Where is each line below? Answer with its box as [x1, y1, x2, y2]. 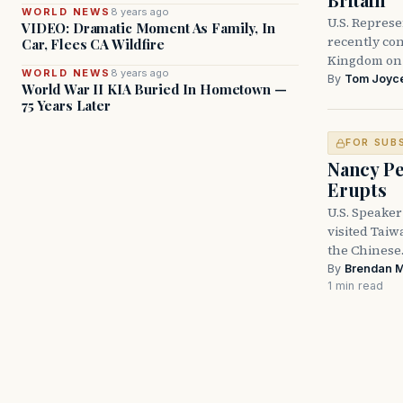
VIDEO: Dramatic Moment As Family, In [22, 19, 275, 37]
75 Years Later [22, 96, 111, 114]
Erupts [327, 177, 387, 202]
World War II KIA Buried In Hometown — [22, 80, 287, 98]
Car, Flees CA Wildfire [22, 35, 165, 53]
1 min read [327, 279, 383, 293]
